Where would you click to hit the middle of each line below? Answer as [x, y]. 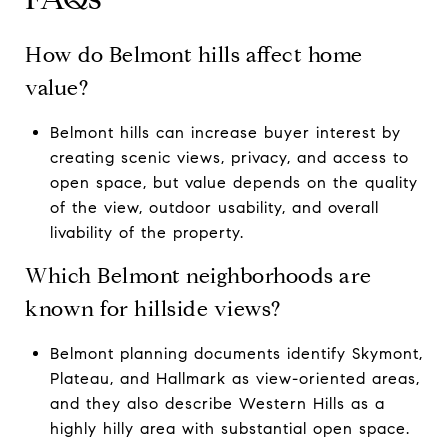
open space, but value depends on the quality [233, 182]
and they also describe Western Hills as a [217, 403]
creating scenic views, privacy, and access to [229, 157]
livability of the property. [146, 232]
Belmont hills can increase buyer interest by [225, 132]
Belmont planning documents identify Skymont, [236, 353]
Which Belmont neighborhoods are [198, 275]
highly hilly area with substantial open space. [229, 428]
